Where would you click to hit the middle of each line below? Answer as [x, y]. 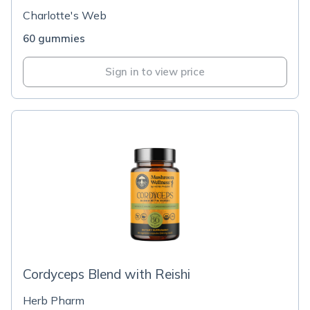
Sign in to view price [155, 72]
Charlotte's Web [65, 15]
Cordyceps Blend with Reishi [107, 274]
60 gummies [54, 38]
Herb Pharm [54, 300]
